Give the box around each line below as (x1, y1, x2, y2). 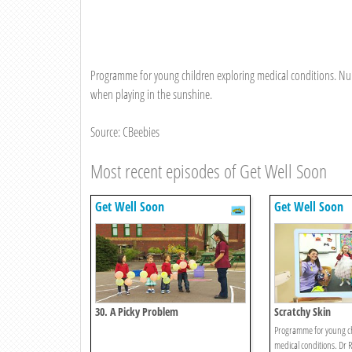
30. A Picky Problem (95, 304, 178, 320)
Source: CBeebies (90, 123, 159, 141)
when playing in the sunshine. (90, 86, 212, 104)
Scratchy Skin (273, 304, 331, 320)
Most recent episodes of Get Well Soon (90, 158, 327, 185)
